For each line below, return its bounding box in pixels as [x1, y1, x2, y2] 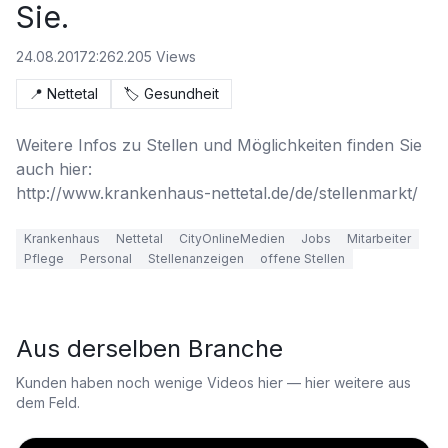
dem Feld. [16, 394, 80, 411]
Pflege [24, 251, 64, 266]
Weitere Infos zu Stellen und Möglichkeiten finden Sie [16, 135, 422, 155]
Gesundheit [144, 85, 219, 102]
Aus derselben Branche [16, 334, 283, 363]
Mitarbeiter [347, 231, 411, 246]
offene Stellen [260, 251, 345, 266]
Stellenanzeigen [148, 251, 244, 266]
